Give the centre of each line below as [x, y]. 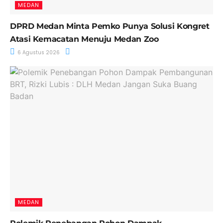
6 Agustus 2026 [38, 52]
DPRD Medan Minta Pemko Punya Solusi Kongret [110, 26]
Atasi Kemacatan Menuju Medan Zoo [84, 39]
